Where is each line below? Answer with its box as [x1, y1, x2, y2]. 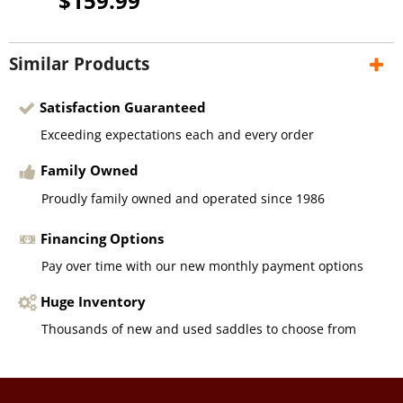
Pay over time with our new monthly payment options [41, 257, 364, 275]
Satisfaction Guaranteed [40, 97, 206, 116]
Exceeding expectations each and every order [40, 126, 314, 144]
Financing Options [40, 228, 165, 247]
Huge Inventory [40, 292, 147, 311]
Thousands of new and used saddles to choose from [41, 320, 357, 338]
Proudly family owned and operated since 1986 [41, 189, 326, 207]
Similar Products [9, 51, 149, 76]
